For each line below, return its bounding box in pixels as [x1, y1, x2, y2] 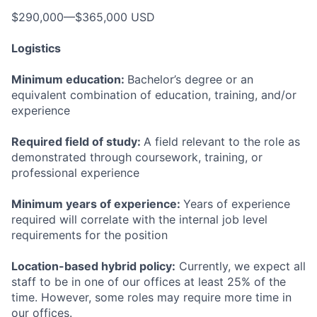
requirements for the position [11, 228, 168, 242]
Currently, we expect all [175, 259, 306, 273]
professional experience [11, 166, 139, 180]
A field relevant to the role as [144, 134, 300, 149]
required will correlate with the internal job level [11, 212, 267, 226]
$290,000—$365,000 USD [11, 10, 155, 24]
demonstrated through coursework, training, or [11, 150, 263, 164]
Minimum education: [11, 72, 127, 86]
